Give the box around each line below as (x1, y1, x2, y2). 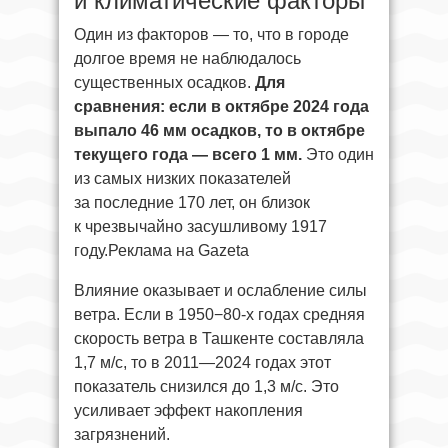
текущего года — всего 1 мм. (74, 146, 302, 163)
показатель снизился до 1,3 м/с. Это (74, 378, 339, 395)
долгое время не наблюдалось (74, 50, 301, 67)
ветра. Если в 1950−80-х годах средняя (74, 306, 365, 323)
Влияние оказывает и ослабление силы (74, 282, 367, 299)
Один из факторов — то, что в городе (74, 26, 349, 43)
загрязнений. (74, 426, 170, 443)
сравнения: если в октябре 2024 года (74, 98, 369, 115)
